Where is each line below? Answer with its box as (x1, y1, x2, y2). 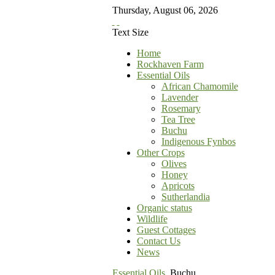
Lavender (161, 92, 198, 103)
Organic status (136, 203, 192, 213)
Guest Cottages (136, 225, 196, 235)
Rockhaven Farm (136, 59, 204, 69)
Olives (161, 158, 187, 169)
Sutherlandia (161, 192, 210, 202)
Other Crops (136, 147, 185, 158)
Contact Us (136, 236, 180, 246)
